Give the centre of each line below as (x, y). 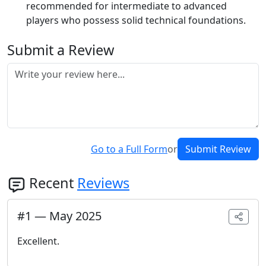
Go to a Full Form (129, 149)
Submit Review (218, 149)
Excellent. (38, 241)
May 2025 (75, 216)
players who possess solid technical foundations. (136, 20)
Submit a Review (61, 50)
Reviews (103, 183)
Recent (53, 183)
